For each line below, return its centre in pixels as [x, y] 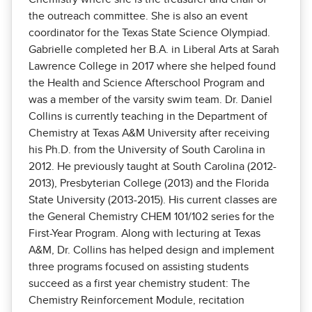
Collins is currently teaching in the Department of [148, 117]
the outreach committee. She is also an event [138, 16]
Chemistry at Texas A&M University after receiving [149, 133]
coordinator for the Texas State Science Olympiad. [149, 33]
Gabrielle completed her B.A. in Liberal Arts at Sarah [154, 50]
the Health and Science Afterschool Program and [147, 83]
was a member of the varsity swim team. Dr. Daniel [150, 100]
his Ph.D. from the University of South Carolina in [147, 150]
